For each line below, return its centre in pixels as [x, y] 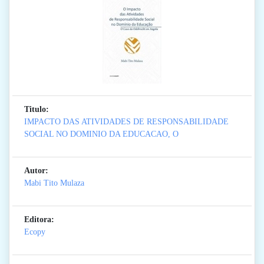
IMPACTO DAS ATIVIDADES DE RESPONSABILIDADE [126, 122]
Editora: [39, 220]
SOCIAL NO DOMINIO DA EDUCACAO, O [101, 134]
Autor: [36, 171]
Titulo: [37, 110]
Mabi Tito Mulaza [54, 183]
